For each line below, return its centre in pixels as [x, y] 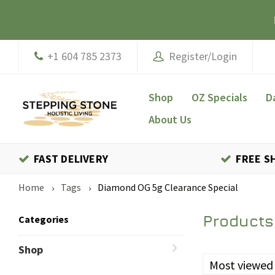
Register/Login [200, 56]
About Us [170, 119]
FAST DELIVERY [71, 159]
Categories [44, 219]
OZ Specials [219, 97]
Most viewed [241, 265]
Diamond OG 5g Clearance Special [168, 187]
